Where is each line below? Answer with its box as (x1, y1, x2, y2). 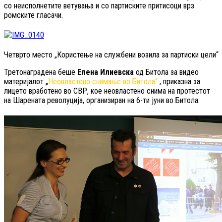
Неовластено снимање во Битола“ (48, 76, 158, 86)
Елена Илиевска (77, 67, 134, 77)
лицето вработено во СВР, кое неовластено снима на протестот (4, 86, 210, 96)
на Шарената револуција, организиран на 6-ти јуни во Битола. (4, 95, 200, 105)
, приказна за (158, 76, 200, 86)
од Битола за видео (134, 67, 199, 77)
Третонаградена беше (4, 67, 77, 77)
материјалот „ (4, 76, 48, 86)
